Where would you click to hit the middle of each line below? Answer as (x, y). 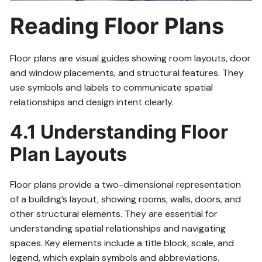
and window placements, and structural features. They (127, 73)
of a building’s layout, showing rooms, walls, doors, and (126, 199)
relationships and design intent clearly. (92, 102)
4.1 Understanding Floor (119, 132)
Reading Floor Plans (117, 25)
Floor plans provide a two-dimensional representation (126, 184)
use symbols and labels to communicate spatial (112, 87)
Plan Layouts (69, 154)
